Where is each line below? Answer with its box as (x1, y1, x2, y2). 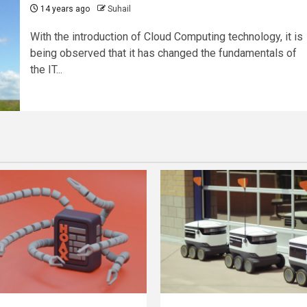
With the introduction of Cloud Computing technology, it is (29, 30, 303, 44)
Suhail (107, 4, 131, 14)
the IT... (29, 63, 62, 77)
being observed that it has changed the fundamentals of (29, 47, 297, 60)
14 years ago (38, 4, 90, 14)
